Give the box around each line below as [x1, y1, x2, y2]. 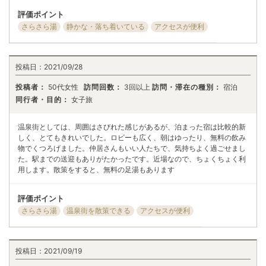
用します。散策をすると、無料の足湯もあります [18, 164, 175, 174]
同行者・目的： [15, 94, 69, 104]
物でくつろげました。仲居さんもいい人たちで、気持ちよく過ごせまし [18, 143, 246, 153]
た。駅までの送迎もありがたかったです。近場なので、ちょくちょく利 [18, 154, 246, 163]
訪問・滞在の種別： [152, 82, 221, 91]
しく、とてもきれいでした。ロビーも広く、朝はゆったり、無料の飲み [18, 132, 246, 142]
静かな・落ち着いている [66, 22, 145, 31]
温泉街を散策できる [66, 206, 131, 216]
